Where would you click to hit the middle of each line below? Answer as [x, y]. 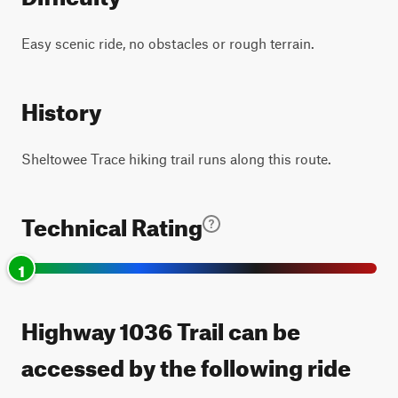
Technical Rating [112, 223]
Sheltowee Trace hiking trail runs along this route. [176, 159]
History [61, 108]
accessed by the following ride [186, 364]
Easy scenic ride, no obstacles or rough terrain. [168, 43]
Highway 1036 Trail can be [161, 327]
